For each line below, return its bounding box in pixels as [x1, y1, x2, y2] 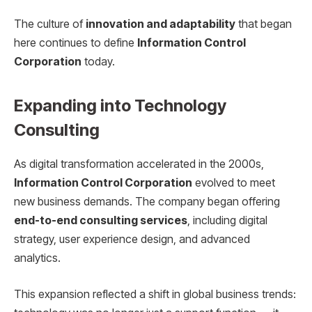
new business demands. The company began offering [14, 195, 280, 209]
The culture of [14, 17, 86, 31]
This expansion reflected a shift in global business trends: [14, 287, 296, 301]
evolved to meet [192, 176, 275, 190]
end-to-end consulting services [14, 214, 187, 228]
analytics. [14, 251, 61, 265]
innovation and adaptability [86, 17, 235, 31]
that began [235, 17, 292, 31]
